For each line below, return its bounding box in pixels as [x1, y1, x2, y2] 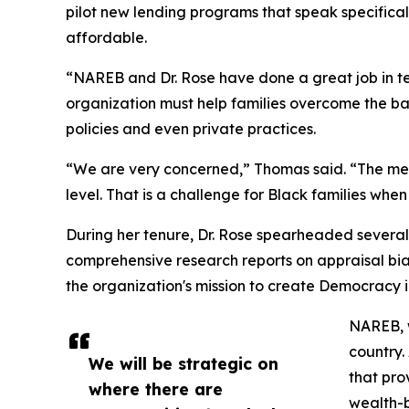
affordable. [66, 28, 147, 47]
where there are [89, 379, 223, 400]
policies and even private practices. [66, 120, 316, 139]
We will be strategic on [89, 353, 278, 374]
